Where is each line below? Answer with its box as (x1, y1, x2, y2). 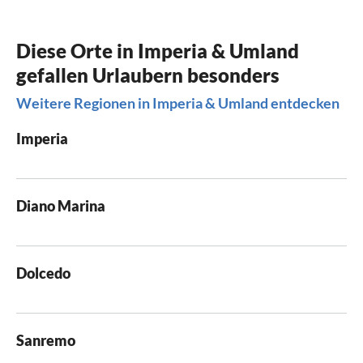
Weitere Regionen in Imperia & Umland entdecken (16, 94, 340, 113)
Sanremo (16, 331, 75, 350)
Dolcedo (16, 264, 70, 283)
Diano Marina (16, 197, 105, 216)
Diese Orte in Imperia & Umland (16, 39, 299, 63)
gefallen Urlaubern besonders (16, 63, 280, 88)
